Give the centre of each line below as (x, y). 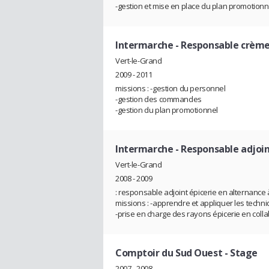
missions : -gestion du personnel (171, 89)
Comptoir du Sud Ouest (169, 252)
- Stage (240, 252)
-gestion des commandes (159, 99)
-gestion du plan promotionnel (167, 110)
